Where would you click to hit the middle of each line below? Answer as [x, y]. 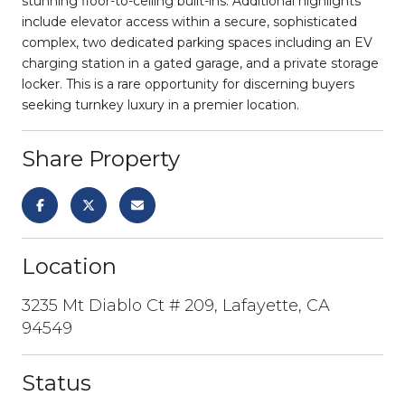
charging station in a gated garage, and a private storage [200, 63]
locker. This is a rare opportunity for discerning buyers [188, 84]
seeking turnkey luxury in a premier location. [160, 104]
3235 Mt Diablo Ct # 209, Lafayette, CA [176, 305]
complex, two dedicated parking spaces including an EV [197, 42]
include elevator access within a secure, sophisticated [189, 21]
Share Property [101, 158]
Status [57, 382]
